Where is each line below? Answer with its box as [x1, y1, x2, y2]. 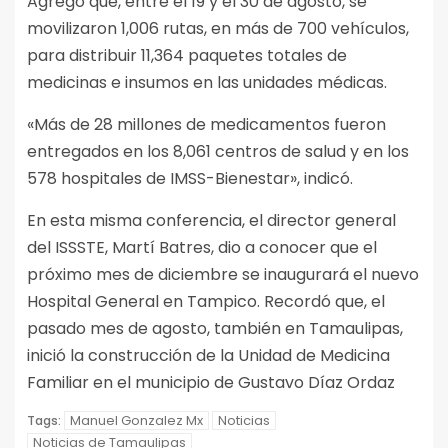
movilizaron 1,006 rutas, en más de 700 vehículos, [27, 16, 409, 40]
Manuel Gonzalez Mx [70, 410, 203, 430]
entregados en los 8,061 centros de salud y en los [27, 139, 409, 163]
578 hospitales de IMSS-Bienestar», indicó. [27, 166, 353, 190]
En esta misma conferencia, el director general [27, 208, 396, 232]
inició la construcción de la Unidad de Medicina [27, 343, 390, 367]
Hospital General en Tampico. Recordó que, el [27, 289, 385, 313]
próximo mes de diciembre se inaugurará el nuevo [27, 262, 419, 286]
